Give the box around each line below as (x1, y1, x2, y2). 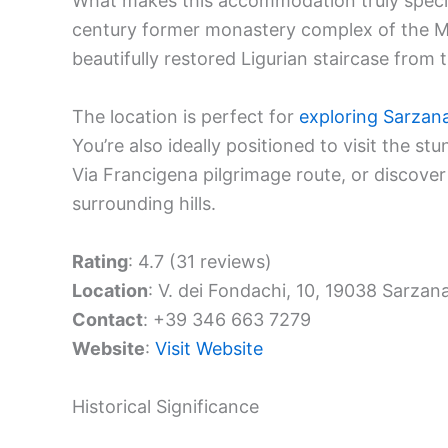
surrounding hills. (72, 193, 216, 215)
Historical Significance (72, 395, 259, 417)
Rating (72, 250, 128, 272)
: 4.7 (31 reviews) (128, 250, 272, 272)
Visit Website (155, 337, 263, 359)
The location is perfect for (72, 106, 299, 128)
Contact (72, 308, 143, 330)
